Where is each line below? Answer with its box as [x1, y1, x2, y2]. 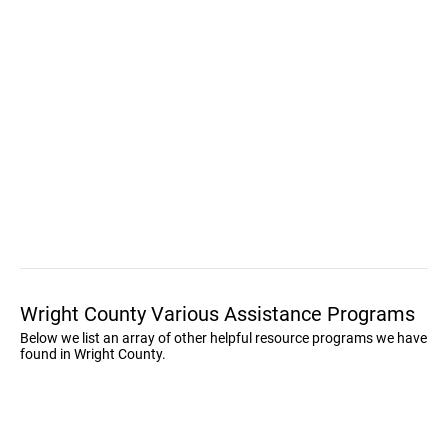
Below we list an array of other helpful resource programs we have [20, 330, 427, 346]
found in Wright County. [20, 346, 166, 362]
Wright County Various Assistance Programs [20, 302, 415, 326]
